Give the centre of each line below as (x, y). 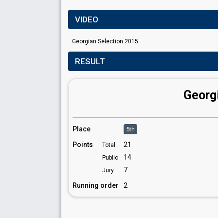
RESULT (90, 61)
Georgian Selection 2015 (105, 41)
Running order (96, 185)
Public (110, 158)
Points (83, 145)
